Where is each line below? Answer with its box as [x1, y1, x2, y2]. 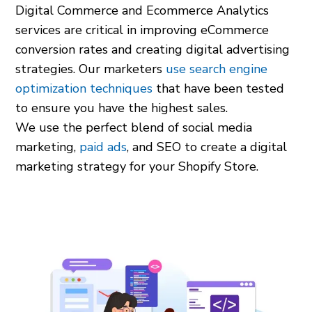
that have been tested [153, 79, 285, 97]
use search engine [166, 60, 268, 77]
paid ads [79, 138, 127, 155]
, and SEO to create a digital [127, 138, 288, 155]
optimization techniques [15, 79, 153, 97]
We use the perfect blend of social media [15, 118, 253, 136]
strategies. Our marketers [15, 60, 166, 77]
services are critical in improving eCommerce [15, 21, 270, 38]
